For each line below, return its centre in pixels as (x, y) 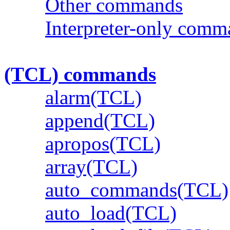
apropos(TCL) (103, 143)
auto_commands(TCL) (137, 189)
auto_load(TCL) (111, 213)
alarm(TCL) (93, 97)
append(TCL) (100, 120)
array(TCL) (91, 166)
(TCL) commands (80, 74)
